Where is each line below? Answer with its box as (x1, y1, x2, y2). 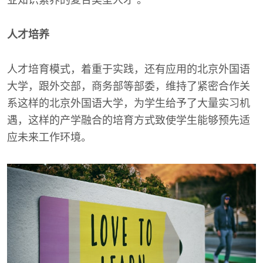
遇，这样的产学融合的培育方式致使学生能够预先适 (7, 114, 250, 126)
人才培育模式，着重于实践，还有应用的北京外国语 (7, 63, 250, 75)
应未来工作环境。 (7, 131, 92, 143)
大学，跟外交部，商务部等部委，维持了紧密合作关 (7, 80, 250, 92)
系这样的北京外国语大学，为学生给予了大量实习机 (7, 97, 250, 109)
